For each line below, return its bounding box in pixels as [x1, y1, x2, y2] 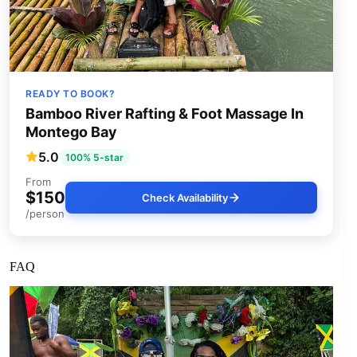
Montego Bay [25, 123, 117, 140]
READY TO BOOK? [25, 87, 115, 100]
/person [25, 206, 65, 220]
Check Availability [142, 190, 229, 204]
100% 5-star [65, 151, 124, 163]
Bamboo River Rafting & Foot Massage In [25, 104, 304, 122]
